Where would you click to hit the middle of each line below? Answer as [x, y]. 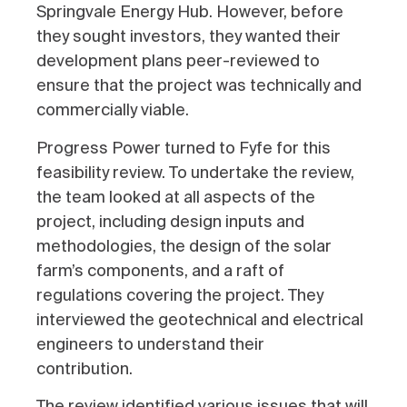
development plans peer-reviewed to [178, 61]
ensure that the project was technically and [199, 86]
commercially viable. [113, 110]
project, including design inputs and [170, 221]
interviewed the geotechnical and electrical [200, 319]
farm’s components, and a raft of [160, 270]
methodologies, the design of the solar [184, 246]
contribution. [90, 368]
